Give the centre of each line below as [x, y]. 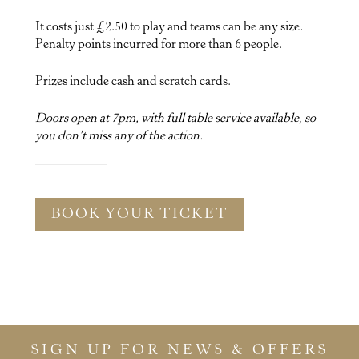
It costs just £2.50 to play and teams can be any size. [169, 27]
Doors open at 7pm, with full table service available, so [175, 118]
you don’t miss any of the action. [119, 136]
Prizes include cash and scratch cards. [133, 81]
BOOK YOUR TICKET [139, 214]
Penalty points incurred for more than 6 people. [158, 44]
